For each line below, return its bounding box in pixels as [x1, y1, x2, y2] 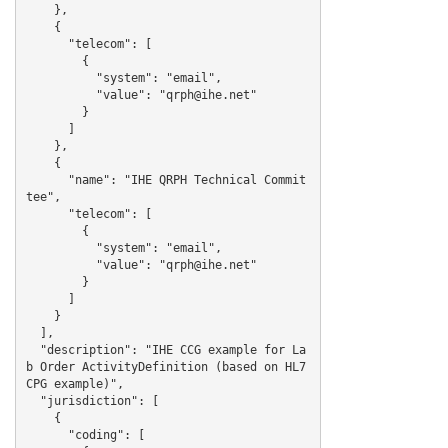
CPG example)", [25, 376, 124, 391]
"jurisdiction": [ [25, 393, 40, 408]
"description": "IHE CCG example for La [25, 342, 40, 357]
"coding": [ [25, 427, 68, 442]
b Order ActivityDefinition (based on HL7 [25, 359, 306, 374]
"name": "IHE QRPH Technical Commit [25, 172, 68, 187]
